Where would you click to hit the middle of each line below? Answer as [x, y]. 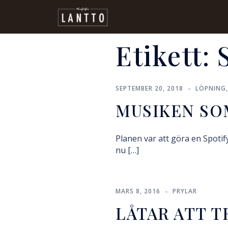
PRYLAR [185, 191]
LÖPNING [211, 88]
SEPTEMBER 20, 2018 [149, 88]
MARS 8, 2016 [138, 191]
